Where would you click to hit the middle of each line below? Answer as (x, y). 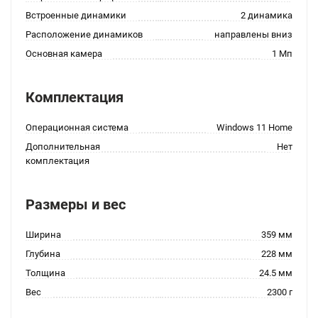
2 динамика (267, 15)
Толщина (45, 273)
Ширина (43, 235)
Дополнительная (63, 147)
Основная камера (64, 54)
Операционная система (77, 127)
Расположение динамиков (84, 34)
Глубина (43, 254)
